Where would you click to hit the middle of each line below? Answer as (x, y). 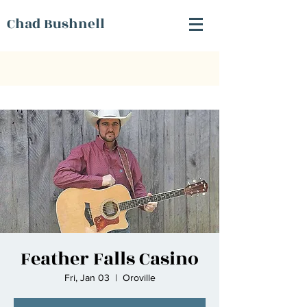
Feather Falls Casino (110, 259)
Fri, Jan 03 (87, 278)
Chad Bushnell (56, 24)
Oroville (139, 278)
